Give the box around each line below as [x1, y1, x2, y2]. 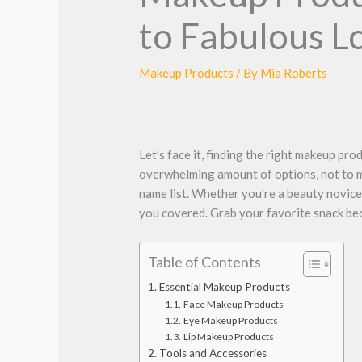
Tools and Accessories [158, 346, 267, 360]
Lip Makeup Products [183, 330, 274, 343]
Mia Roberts [260, 65, 328, 80]
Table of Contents [148, 252, 262, 271]
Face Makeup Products [183, 297, 284, 310]
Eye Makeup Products [183, 314, 278, 326]
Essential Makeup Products [158, 280, 290, 293]
